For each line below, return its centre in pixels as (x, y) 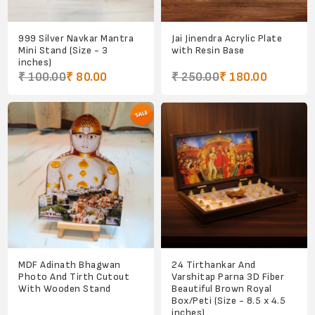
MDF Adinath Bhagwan (70, 264)
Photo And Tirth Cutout (74, 276)
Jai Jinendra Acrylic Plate (227, 38)
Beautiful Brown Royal (222, 288)
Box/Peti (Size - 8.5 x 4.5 (229, 300)
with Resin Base (208, 50)
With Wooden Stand (65, 288)
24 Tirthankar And (214, 264)
